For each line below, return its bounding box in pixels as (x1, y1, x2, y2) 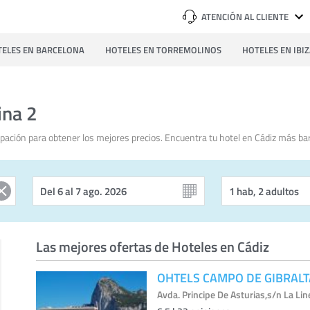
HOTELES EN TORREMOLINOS (105, 44, 221, 56)
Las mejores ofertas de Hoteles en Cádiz (36, 237, 269, 256)
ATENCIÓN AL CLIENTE (201, 10, 289, 23)
